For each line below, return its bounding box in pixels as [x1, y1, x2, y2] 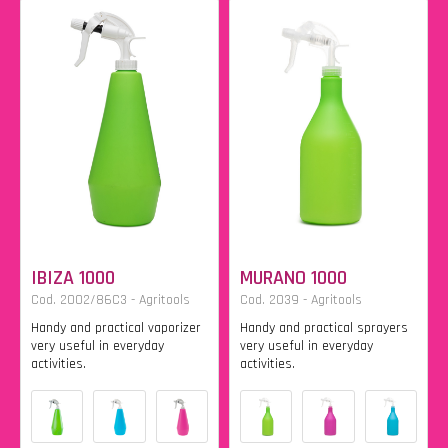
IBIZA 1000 [31, 264, 115, 291]
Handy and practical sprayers [240, 318, 408, 337]
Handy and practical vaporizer [31, 318, 201, 337]
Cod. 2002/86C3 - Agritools [31, 290, 190, 309]
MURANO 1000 [240, 264, 347, 291]
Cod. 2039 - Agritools [240, 290, 362, 309]
